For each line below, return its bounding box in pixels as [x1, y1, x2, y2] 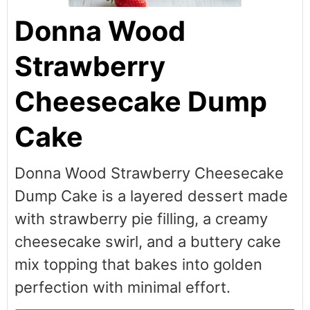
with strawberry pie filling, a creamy [15, 210, 268, 228]
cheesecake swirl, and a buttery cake [15, 232, 281, 250]
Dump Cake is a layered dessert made [15, 187, 288, 205]
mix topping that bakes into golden [15, 255, 262, 273]
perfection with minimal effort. [15, 278, 230, 296]
